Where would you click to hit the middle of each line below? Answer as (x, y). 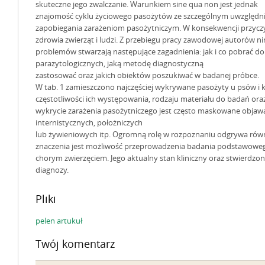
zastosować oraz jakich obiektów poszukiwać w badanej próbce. (147, 75)
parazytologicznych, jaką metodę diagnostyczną (119, 64)
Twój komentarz (75, 244)
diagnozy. (52, 170)
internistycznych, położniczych (89, 123)
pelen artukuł (59, 221)
